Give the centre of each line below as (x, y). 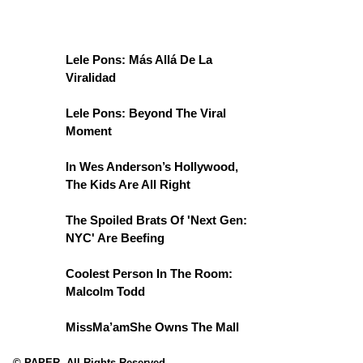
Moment (89, 131)
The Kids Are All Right (128, 184)
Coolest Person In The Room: (149, 273)
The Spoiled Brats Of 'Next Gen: (156, 220)
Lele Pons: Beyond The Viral (146, 113)
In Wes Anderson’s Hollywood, (152, 167)
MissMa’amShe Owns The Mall (152, 327)
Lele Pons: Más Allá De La (139, 60)
